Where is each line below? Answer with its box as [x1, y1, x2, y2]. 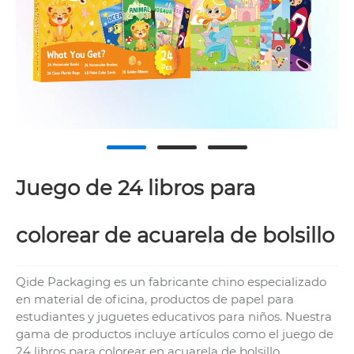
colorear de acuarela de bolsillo [16, 223, 334, 249]
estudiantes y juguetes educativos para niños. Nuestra [16, 308, 332, 324]
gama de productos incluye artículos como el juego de [16, 326, 333, 341]
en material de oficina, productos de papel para [16, 291, 294, 307]
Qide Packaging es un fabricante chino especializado [16, 273, 326, 289]
